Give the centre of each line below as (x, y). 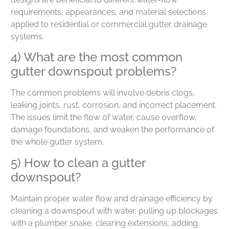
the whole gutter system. (57, 142)
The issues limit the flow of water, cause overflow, (104, 118)
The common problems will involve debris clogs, (103, 93)
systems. (27, 37)
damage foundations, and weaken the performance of (112, 130)
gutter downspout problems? (94, 72)
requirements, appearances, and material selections (108, 12)
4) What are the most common (97, 57)
